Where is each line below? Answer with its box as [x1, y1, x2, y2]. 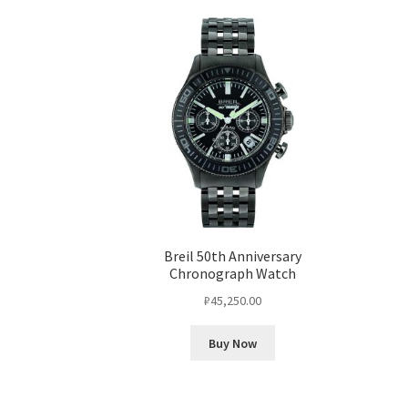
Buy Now [209, 334, 258, 352]
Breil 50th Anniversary [164, 247, 302, 266]
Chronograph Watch [169, 264, 297, 283]
